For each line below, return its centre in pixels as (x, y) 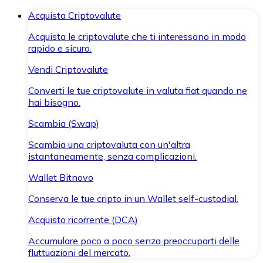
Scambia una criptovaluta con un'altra (109, 144)
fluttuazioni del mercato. (79, 252)
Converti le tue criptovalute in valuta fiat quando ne (138, 90)
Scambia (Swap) (64, 123)
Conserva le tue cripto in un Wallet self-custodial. (133, 198)
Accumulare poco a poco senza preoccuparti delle (134, 241)
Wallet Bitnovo (61, 177)
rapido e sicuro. (60, 48)
